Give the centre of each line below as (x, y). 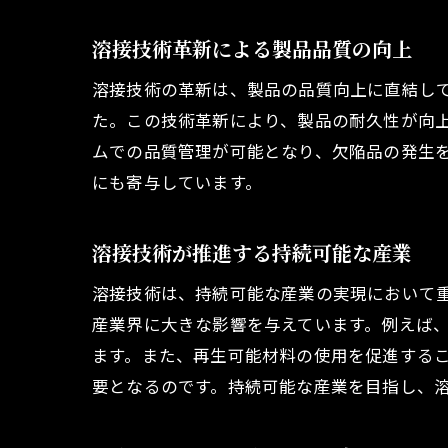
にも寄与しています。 (177, 182)
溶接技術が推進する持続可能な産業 (252, 253)
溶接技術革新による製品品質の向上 (252, 49)
